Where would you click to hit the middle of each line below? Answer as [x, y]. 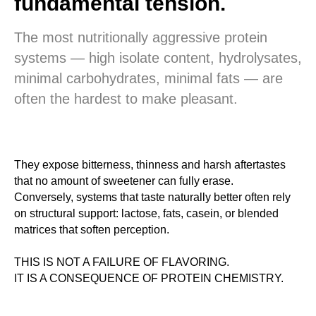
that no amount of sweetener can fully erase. [124, 181]
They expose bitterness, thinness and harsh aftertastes [150, 165]
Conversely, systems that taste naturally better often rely [152, 197]
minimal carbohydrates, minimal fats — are [148, 78]
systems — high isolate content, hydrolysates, [158, 58]
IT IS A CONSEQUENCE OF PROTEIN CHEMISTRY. [149, 278]
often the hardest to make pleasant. [126, 99]
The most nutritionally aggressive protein [141, 37]
